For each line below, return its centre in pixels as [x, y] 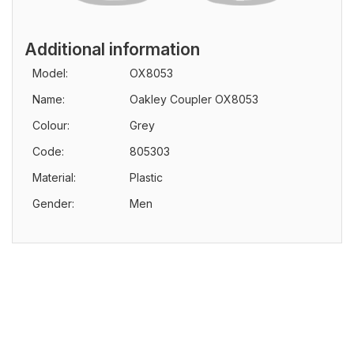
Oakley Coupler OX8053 [194, 99]
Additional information [112, 49]
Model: [50, 73]
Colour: [51, 125]
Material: [54, 177]
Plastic [146, 177]
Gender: [53, 203]
